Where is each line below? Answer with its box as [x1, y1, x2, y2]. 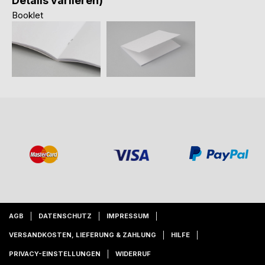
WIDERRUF [115, 249, 151, 258]
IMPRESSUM [106, 211, 149, 220]
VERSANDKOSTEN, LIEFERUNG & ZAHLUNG [9, 230, 156, 239]
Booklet [12, 9, 43, 21]
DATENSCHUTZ [38, 211, 92, 220]
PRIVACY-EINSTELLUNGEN [9, 249, 101, 258]
